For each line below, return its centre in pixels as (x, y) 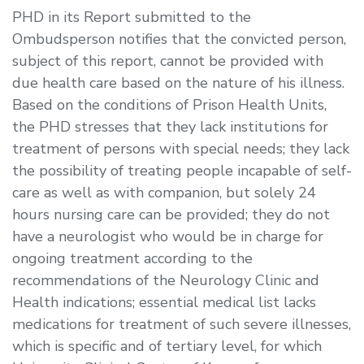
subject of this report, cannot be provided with (168, 61)
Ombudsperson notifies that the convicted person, (179, 39)
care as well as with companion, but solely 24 (164, 192)
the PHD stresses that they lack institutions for (170, 126)
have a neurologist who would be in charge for (168, 236)
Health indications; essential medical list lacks (164, 302)
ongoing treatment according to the (132, 258)
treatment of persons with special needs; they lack (181, 148)
